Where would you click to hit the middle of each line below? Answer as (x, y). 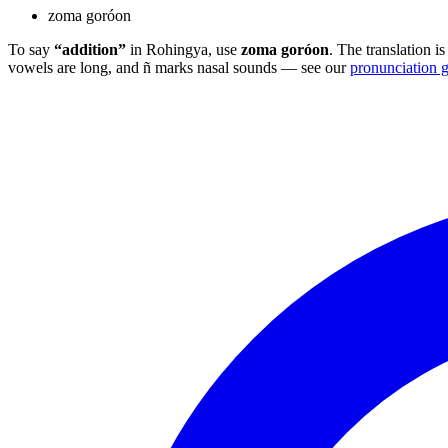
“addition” (90, 49)
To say (31, 49)
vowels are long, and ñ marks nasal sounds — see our (179, 67)
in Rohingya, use (183, 49)
